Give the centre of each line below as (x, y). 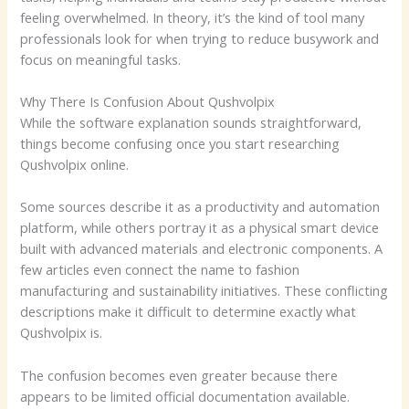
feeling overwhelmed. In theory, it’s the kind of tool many (193, 17)
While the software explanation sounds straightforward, (191, 123)
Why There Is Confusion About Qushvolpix (148, 102)
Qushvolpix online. (75, 165)
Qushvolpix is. (62, 333)
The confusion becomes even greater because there (179, 375)
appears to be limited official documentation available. (185, 396)
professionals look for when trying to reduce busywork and (200, 38)
